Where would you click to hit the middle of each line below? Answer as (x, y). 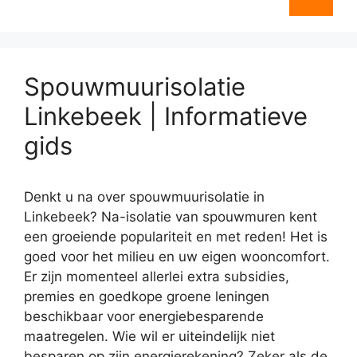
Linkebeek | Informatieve (166, 116)
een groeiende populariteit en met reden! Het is (176, 237)
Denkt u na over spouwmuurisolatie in (144, 197)
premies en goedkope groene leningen (147, 296)
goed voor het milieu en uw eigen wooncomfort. (177, 257)
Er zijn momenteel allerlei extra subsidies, (157, 277)
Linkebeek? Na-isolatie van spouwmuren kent (171, 217)
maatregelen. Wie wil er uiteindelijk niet (149, 336)
